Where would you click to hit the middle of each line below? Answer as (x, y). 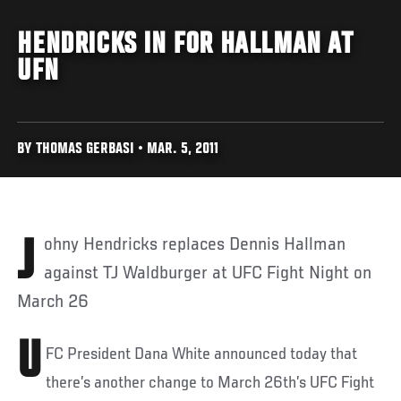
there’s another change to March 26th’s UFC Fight (210, 383)
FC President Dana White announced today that (202, 354)
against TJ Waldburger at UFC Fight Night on (208, 273)
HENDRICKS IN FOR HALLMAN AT (185, 45)
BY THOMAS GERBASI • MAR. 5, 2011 (118, 149)
